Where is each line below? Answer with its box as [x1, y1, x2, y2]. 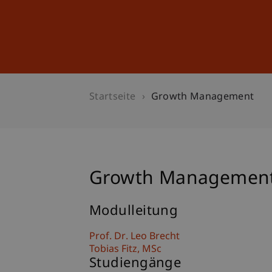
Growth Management [151, 91, 254, 104]
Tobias [89, 243, 121, 256]
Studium [127, 27, 166, 40]
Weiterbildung [190, 27, 256, 40]
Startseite [89, 91, 136, 104]
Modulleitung [89, 203, 178, 220]
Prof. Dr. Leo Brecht [89, 231, 180, 243]
